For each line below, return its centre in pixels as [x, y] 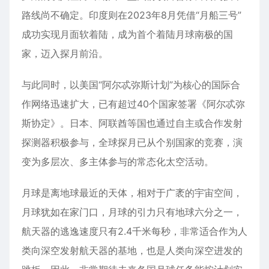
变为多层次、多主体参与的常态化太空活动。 [118, 161]
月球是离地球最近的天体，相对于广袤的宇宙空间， [132, 192]
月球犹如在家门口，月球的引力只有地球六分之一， [132, 212]
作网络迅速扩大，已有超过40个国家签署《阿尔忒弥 [133, 104]
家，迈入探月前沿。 [65, 53]
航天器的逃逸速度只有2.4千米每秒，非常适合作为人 [134, 231]
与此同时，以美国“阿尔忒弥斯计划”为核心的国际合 [131, 84]
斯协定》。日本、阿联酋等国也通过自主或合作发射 [132, 123]
